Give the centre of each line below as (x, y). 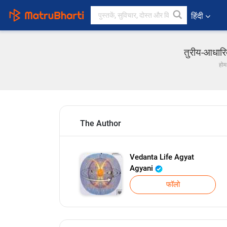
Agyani (142, 168)
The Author (101, 123)
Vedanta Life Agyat (162, 157)
